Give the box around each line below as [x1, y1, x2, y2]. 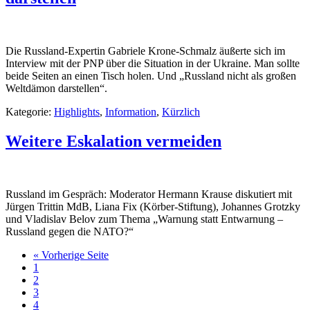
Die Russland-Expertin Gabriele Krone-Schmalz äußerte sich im [6, 45, 285, 57]
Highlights [54, 106, 100, 118]
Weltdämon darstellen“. [6, 82, 107, 95]
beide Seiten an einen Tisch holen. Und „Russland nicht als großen [6, 70, 296, 82]
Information [105, 106, 156, 118]
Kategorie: [6, 106, 54, 118]
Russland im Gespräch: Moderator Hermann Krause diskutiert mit [6, 188, 292, 201]
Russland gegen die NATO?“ [6, 226, 134, 238]
